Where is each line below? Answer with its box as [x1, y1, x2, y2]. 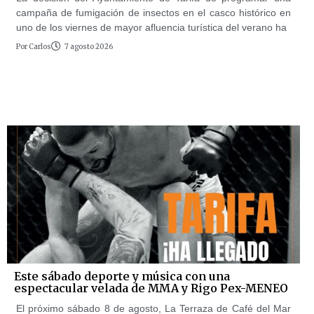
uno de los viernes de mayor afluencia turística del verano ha [16, 21, 287, 33]
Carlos [27, 41, 51, 51]
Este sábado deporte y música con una [14, 268, 230, 283]
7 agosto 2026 [64, 41, 113, 51]
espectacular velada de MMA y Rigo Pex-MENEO [14, 280, 288, 295]
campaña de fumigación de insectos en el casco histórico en [16, 6, 291, 18]
